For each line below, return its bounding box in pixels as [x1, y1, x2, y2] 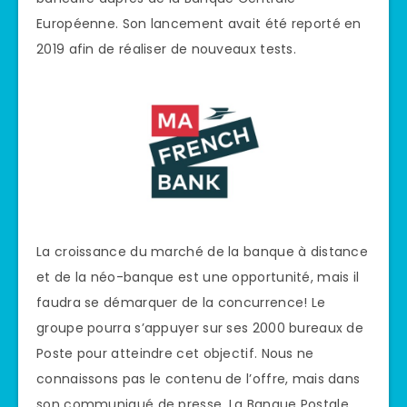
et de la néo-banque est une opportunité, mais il [36, 267, 360, 286]
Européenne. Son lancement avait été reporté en [36, 14, 362, 33]
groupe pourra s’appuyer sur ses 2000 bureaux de [36, 318, 364, 337]
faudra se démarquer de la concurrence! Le [36, 293, 326, 312]
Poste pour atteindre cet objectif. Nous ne [36, 343, 314, 362]
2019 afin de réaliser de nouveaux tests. [36, 39, 297, 58]
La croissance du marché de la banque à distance [36, 242, 369, 261]
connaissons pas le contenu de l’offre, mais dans [36, 369, 361, 388]
